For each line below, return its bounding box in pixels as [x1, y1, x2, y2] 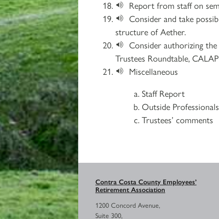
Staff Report [142, 87, 185, 99]
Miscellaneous [129, 65, 178, 77]
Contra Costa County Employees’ [95, 176, 197, 186]
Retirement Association [95, 184, 165, 194]
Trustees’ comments [142, 113, 213, 126]
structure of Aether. [115, 25, 186, 38]
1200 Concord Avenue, [95, 199, 160, 210]
